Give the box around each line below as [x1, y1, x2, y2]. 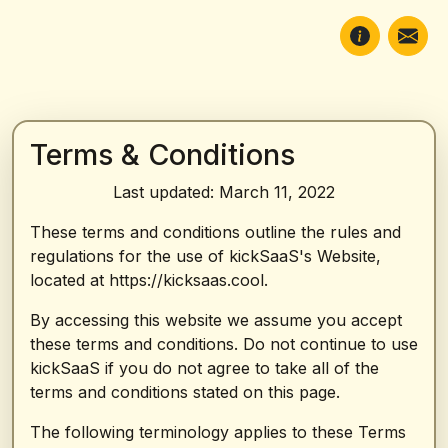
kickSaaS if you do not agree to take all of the [30, 358, 379, 378]
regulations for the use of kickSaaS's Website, [30, 246, 381, 266]
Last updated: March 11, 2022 [113, 182, 335, 202]
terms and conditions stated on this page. [30, 382, 340, 402]
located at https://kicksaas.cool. [30, 270, 268, 290]
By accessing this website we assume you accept [30, 310, 402, 330]
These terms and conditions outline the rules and [30, 222, 401, 242]
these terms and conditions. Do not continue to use [30, 334, 418, 354]
